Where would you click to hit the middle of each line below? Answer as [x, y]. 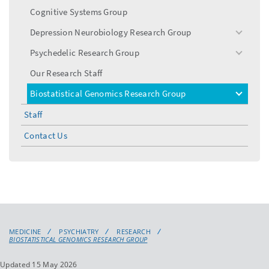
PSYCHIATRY [79, 231]
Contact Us [46, 135]
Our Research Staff [66, 73]
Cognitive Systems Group [79, 11]
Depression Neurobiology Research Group [111, 32]
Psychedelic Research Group [85, 52]
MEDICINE [25, 231]
